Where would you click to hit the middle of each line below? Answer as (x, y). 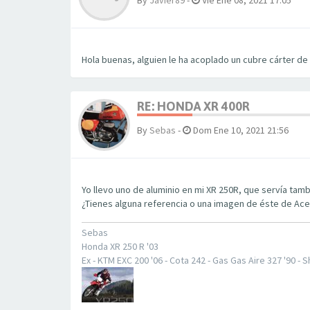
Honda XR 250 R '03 (120, 246)
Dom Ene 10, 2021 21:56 (240, 130)
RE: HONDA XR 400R (193, 106)
